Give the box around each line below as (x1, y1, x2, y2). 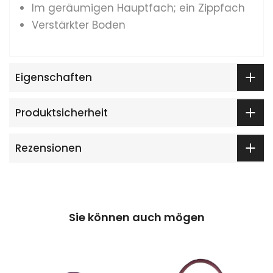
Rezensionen (15, 141, 82, 156)
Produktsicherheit (15, 105, 108, 121)
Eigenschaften (15, 70, 92, 85)
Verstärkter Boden (32, 17, 126, 32)
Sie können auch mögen (68, 210, 205, 225)
